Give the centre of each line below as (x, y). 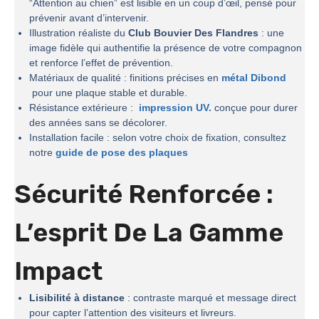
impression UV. (174, 108)
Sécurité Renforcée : (144, 194)
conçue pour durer (255, 108)
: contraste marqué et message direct (210, 298)
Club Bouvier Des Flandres (193, 33)
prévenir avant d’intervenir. (89, 18)
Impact (58, 271)
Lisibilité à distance (77, 298)
